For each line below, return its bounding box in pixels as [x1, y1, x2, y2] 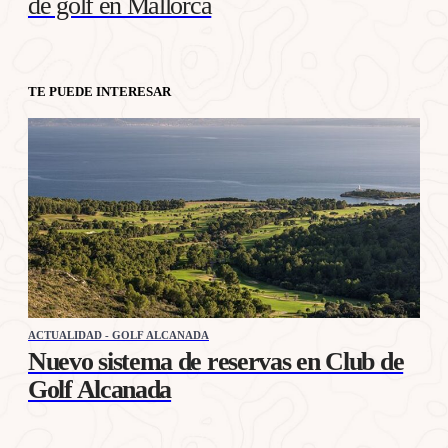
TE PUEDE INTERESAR [28, 84, 171, 100]
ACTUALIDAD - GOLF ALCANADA [28, 329, 209, 342]
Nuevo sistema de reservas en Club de [28, 347, 404, 377]
